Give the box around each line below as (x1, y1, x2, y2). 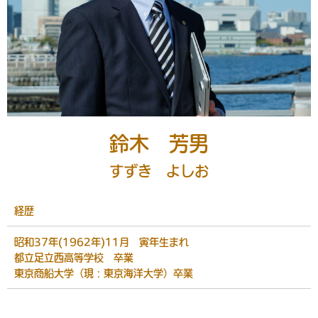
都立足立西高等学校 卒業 (14, 252, 133, 263)
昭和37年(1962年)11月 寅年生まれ (14, 236, 189, 247)
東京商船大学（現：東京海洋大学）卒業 (14, 268, 193, 278)
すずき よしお (109, 163, 209, 178)
